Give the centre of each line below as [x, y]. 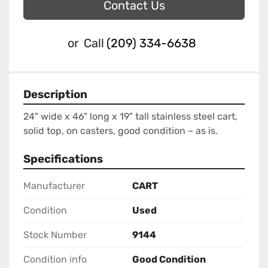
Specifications [63, 159]
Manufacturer [54, 186]
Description [55, 95]
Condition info [55, 260]
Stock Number [55, 235]
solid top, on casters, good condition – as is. [121, 131]
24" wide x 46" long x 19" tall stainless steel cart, [130, 117]
